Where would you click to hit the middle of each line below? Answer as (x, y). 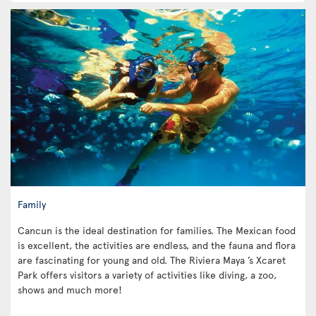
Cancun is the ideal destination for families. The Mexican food (157, 230)
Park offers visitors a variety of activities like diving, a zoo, (147, 274)
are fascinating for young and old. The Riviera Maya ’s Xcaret (152, 260)
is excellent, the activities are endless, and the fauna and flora (157, 245)
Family (32, 203)
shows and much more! (70, 289)
